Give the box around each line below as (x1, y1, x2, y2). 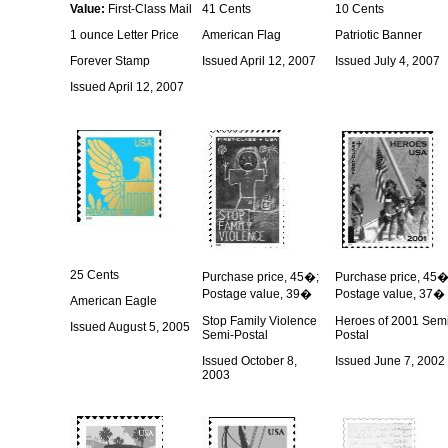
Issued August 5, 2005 (70, 320, 190, 334)
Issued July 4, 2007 (335, 54, 440, 68)
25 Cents (70, 268, 119, 282)
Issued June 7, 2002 (335, 354, 445, 368)
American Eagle (70, 294, 157, 308)
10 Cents (335, 2, 384, 16)
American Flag (202, 28, 281, 42)
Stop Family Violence (202, 314, 317, 328)
